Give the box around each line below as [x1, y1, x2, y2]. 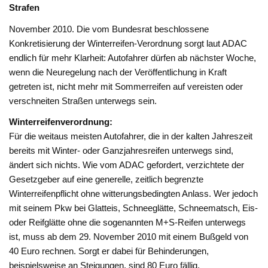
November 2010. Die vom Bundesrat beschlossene [9, 23, 209, 34]
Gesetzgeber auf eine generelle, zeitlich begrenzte [9, 173, 204, 184]
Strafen [9, 2, 40, 13]
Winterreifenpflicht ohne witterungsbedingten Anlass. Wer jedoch [9, 188, 258, 199]
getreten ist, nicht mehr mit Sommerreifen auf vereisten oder [9, 81, 243, 92]
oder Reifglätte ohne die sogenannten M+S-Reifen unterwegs [9, 217, 246, 227]
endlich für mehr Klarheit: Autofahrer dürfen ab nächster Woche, [9, 52, 257, 63]
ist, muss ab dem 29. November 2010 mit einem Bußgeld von [9, 231, 249, 242]
